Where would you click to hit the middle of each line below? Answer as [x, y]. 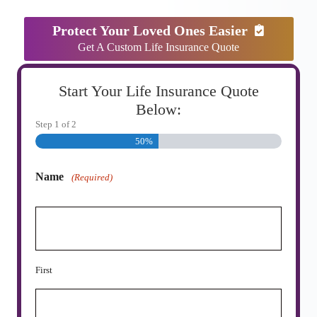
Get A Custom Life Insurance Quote [158, 47]
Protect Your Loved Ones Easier [150, 30]
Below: [158, 110]
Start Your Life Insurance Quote [158, 91]
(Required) [92, 178]
